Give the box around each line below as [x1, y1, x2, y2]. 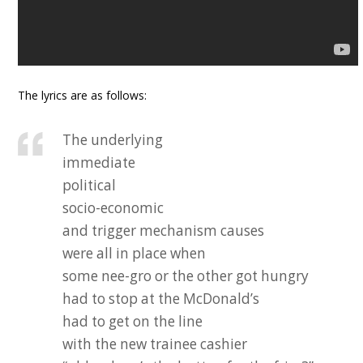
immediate [62, 153, 136, 172]
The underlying [62, 130, 164, 149]
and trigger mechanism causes [62, 221, 265, 240]
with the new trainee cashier [62, 335, 248, 353]
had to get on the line [62, 312, 203, 331]
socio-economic [62, 199, 164, 217]
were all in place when [62, 244, 207, 263]
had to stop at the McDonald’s [62, 289, 260, 308]
